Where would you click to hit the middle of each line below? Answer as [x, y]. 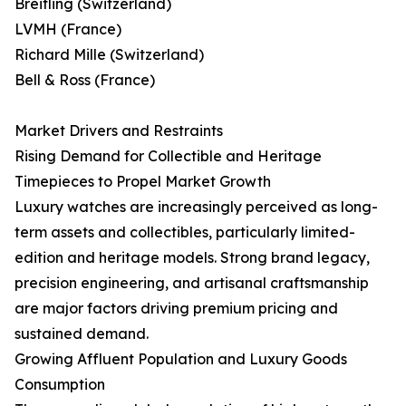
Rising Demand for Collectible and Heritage [168, 156]
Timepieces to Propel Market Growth [143, 182]
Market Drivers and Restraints [119, 131]
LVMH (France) [68, 29]
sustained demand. [82, 334]
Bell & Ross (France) [85, 80]
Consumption [60, 385]
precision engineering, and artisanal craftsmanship [192, 283]
